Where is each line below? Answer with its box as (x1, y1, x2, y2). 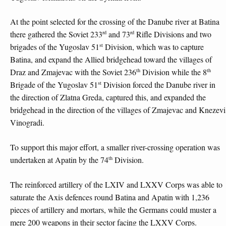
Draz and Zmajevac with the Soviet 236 (10, 67, 136, 78)
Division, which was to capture (103, 41, 204, 52)
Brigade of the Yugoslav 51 (10, 79, 98, 90)
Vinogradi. (10, 117, 44, 128)
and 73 (106, 29, 130, 40)
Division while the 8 (140, 67, 207, 78)
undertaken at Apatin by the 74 (10, 154, 108, 165)
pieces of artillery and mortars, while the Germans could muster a (10, 204, 216, 215)
